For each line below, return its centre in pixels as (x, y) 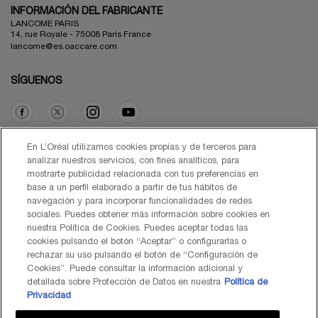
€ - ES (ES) (46, 184)
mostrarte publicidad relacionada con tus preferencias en (143, 175)
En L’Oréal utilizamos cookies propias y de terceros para (142, 148)
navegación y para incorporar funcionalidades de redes (140, 202)
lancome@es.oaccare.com (64, 46)
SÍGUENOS (37, 81)
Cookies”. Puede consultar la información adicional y (135, 269)
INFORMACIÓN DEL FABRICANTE (87, 11)
